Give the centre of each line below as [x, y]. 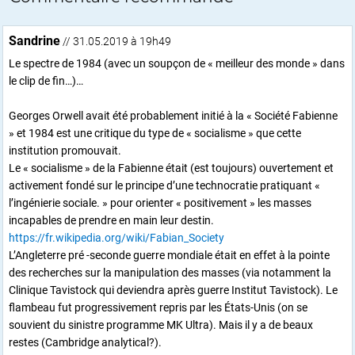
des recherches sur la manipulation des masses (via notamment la [170, 272]
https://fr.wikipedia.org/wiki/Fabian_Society [116, 237]
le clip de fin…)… [46, 80]
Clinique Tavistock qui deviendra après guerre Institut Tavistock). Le [173, 290]
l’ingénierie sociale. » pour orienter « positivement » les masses [160, 202]
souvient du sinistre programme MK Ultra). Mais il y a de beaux [161, 324]
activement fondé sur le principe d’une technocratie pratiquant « [164, 185]
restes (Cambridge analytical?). [85, 342]
